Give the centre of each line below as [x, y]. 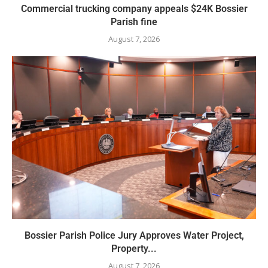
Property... [134, 249]
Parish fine [134, 22]
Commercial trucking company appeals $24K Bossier [134, 9]
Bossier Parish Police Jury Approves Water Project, [134, 236]
